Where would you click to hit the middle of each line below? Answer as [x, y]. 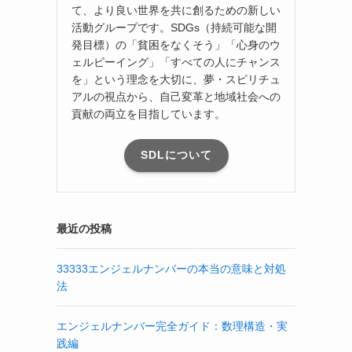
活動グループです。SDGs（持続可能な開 [174, 27]
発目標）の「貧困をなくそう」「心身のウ [176, 44]
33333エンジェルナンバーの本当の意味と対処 [171, 268]
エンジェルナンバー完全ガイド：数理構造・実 [172, 326]
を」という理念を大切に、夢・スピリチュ [176, 79]
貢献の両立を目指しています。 [148, 114]
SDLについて [176, 155]
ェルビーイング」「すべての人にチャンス [176, 62]
